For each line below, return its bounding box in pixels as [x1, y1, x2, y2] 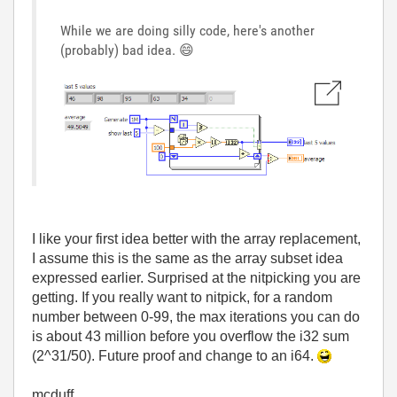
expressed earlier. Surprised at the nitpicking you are [32, 269, 361, 285]
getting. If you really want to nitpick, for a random [32, 289, 332, 305]
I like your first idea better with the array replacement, [32, 230, 361, 246]
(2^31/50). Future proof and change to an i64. [32, 347, 317, 363]
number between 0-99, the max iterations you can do [32, 308, 360, 324]
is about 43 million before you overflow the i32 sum [32, 328, 349, 344]
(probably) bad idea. [60, 42, 179, 59]
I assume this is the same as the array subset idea [32, 250, 343, 266]
